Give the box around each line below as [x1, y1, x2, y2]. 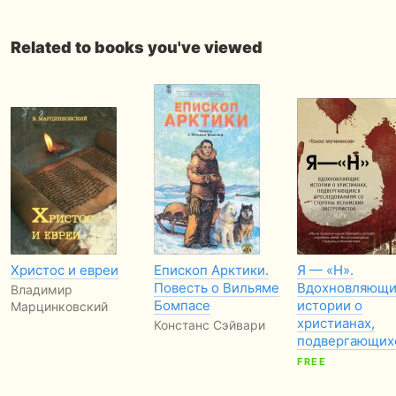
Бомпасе [154, 297, 210, 314]
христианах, [297, 315, 375, 331]
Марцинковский [11, 299, 108, 314]
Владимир [11, 282, 72, 297]
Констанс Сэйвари [154, 317, 265, 332]
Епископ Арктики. [154, 262, 269, 278]
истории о [297, 297, 362, 314]
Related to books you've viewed [11, 38, 263, 57]
